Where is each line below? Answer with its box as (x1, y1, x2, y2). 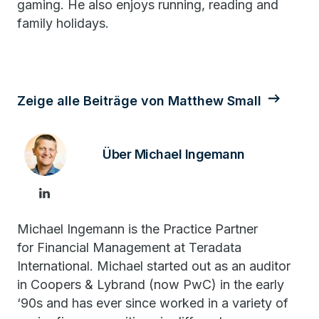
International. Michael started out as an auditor (17, 258, 291, 273)
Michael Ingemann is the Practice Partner (17, 221, 258, 236)
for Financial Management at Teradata (17, 240, 241, 255)
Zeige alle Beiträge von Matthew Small (17, 93, 261, 108)
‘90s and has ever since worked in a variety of (17, 296, 288, 310)
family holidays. (17, 16, 109, 31)
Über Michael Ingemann (103, 147, 245, 162)
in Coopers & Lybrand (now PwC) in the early (17, 277, 284, 292)
